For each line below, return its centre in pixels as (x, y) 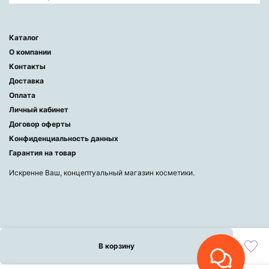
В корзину (116, 246)
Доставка (26, 80)
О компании (30, 52)
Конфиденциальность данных (64, 138)
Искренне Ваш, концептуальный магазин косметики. (102, 172)
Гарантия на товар (43, 153)
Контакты (27, 66)
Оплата (22, 95)
